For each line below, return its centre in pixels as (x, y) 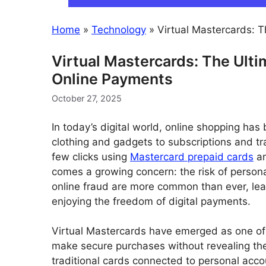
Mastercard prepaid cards (192, 156)
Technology (119, 29)
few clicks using (91, 156)
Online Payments (112, 79)
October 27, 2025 (87, 99)
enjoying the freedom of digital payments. (151, 201)
